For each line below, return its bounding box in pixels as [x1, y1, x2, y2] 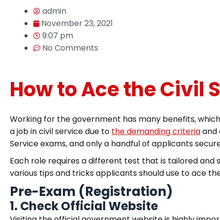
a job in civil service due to [10, 126, 111, 137]
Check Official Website [20, 198, 158, 214]
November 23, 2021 [41, 18, 113, 29]
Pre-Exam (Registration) [10, 183, 173, 200]
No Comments [42, 42, 98, 54]
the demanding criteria [111, 126, 200, 137]
